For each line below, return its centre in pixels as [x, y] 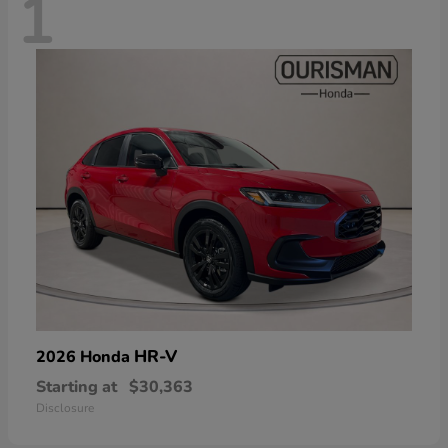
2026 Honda [85, 356]
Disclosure [65, 407]
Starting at [76, 386]
